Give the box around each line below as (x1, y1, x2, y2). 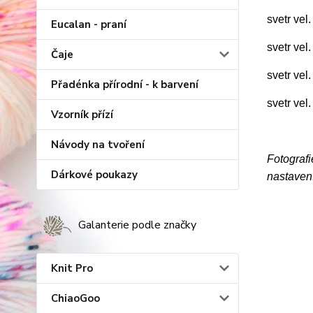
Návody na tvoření (51, 138, 145, 152)
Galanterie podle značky (78, 217, 196, 233)
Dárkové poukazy (51, 168, 138, 182)
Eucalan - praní (51, 17, 126, 31)
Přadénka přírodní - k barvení (51, 78, 198, 92)
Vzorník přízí (51, 108, 113, 122)
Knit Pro (51, 261, 93, 275)
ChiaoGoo (51, 291, 100, 305)
